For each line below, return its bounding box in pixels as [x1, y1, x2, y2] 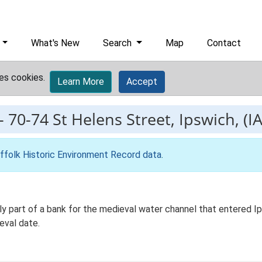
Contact [207, 37, 242, 49]
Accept [126, 76, 157, 87]
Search [103, 37, 135, 49]
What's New [31, 37, 80, 49]
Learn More [57, 76, 104, 87]
